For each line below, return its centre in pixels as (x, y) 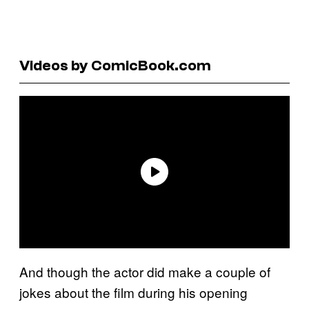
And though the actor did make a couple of (145, 271)
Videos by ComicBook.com (115, 65)
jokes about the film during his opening (133, 292)
